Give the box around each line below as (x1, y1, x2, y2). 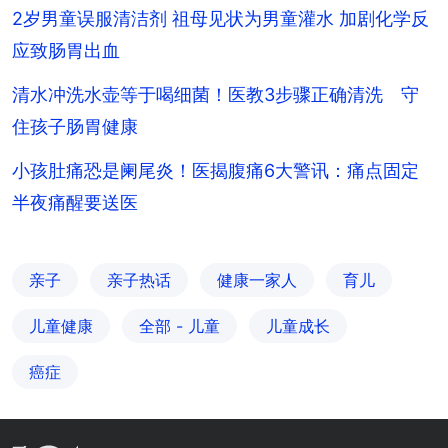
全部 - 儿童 (139, 315, 220, 336)
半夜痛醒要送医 (12, 191, 138, 213)
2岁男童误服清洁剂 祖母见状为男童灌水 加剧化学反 (12, 7, 429, 29)
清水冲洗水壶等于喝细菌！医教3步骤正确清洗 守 (12, 83, 419, 105)
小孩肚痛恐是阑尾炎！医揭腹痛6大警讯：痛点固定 (12, 159, 419, 181)
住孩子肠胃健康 (12, 115, 138, 137)
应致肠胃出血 (12, 39, 120, 61)
